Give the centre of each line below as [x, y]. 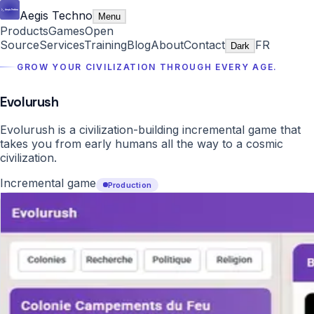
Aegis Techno [56, 15]
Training [105, 45]
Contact [204, 45]
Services [62, 45]
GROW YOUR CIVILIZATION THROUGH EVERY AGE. [147, 67]
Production [130, 185]
